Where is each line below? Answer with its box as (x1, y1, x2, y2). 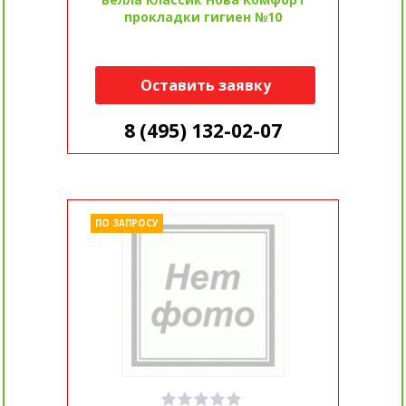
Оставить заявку (140, 75, 271, 96)
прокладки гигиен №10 (124, 8, 282, 26)
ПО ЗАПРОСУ (94, 217, 159, 230)
